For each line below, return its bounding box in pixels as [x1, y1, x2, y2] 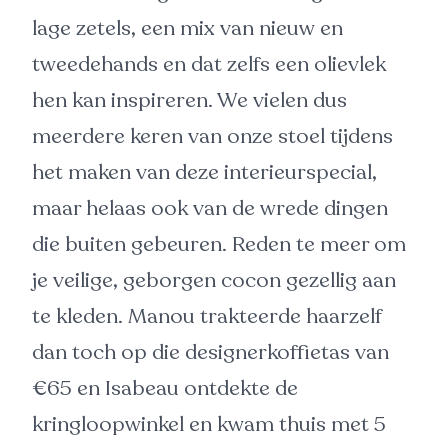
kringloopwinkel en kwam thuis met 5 [32, 410, 386, 439]
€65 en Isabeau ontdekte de [32, 374, 298, 403]
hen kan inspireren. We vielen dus [32, 86, 347, 115]
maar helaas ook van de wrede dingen [32, 194, 388, 223]
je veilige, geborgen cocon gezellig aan [32, 266, 396, 295]
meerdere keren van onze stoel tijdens [32, 122, 393, 151]
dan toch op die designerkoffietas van [32, 338, 389, 367]
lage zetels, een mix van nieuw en [32, 14, 343, 43]
